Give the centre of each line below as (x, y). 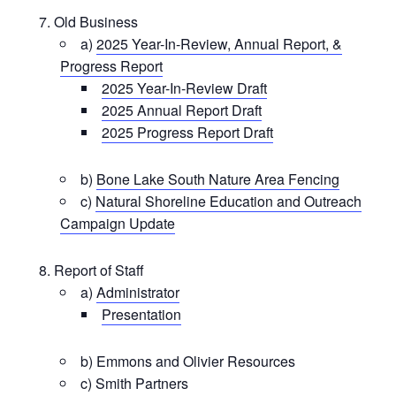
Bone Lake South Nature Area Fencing (218, 179)
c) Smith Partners (134, 384)
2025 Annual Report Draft (182, 110)
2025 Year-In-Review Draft (184, 88)
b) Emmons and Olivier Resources (188, 362)
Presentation (141, 315)
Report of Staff (99, 270)
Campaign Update (118, 224)
